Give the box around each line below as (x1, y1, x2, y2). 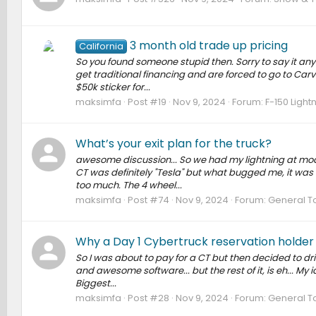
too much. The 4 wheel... (75, 178, 182, 193)
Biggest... (75, 276, 116, 290)
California (78, 39, 123, 52)
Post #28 (127, 291, 169, 305)
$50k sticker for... (75, 80, 150, 95)
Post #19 (127, 95, 166, 109)
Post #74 (127, 193, 169, 207)
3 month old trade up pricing (130, 37, 288, 54)
